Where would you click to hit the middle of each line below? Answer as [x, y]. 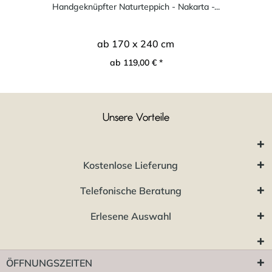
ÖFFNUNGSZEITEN [49, 263]
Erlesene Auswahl [131, 216]
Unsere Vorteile [136, 117]
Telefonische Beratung [131, 190]
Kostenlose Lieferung [131, 165]
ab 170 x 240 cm [136, 43]
